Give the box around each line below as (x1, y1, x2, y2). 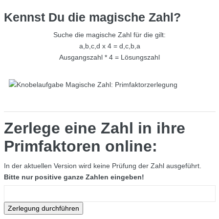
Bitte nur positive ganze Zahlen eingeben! (3, 173, 144, 181)
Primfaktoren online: (3, 137, 157, 155)
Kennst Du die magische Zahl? (3, 10, 181, 24)
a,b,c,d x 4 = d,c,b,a (79, 42, 140, 50)
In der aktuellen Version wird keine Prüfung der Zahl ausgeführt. (3, 162, 201, 170)
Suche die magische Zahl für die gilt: (53, 30, 166, 39)
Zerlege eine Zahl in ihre (3, 119, 185, 137)
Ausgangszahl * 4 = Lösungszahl (59, 53, 160, 61)
